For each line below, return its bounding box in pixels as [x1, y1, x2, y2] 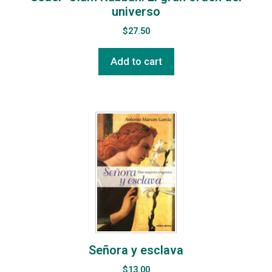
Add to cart [110, 55, 162, 67]
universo [112, 4, 160, 19]
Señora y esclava [89, 243, 183, 257]
